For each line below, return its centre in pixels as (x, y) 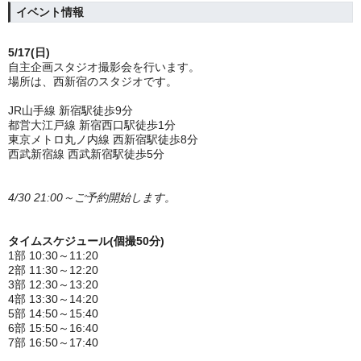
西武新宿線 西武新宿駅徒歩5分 (86, 154)
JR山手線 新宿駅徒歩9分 (71, 110)
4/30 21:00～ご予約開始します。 (92, 197)
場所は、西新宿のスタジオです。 (93, 81)
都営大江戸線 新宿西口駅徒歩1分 (92, 125)
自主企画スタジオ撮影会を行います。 (104, 67)
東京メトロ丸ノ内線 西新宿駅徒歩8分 (103, 139)
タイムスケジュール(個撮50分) (86, 241)
